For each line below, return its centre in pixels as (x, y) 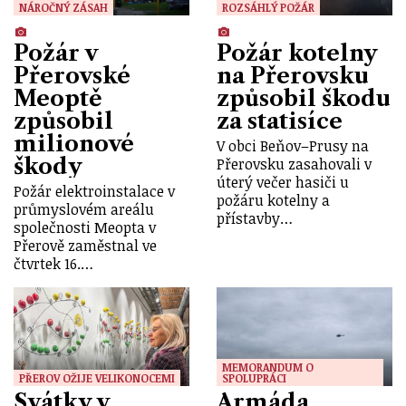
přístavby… (255, 218)
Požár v (55, 53)
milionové (74, 143)
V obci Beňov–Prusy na (293, 145)
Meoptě (58, 98)
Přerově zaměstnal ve (85, 245)
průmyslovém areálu (84, 209)
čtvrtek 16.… (53, 263)
